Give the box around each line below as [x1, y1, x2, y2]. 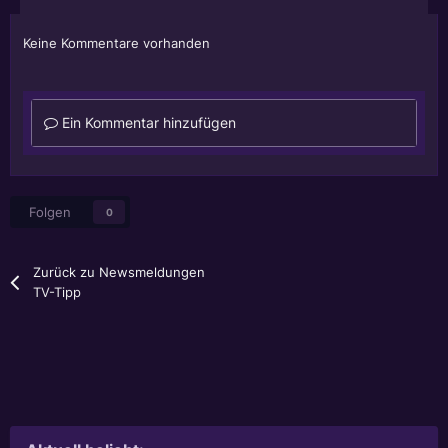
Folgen [29, 203, 71, 220]
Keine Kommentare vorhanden [23, 34, 210, 51]
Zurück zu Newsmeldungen [33, 263, 206, 280]
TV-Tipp [33, 283, 82, 300]
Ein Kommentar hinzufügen [58, 113, 236, 131]
